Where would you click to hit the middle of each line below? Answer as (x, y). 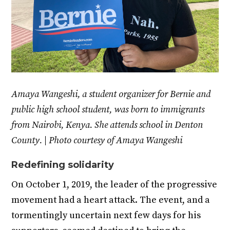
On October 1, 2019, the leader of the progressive (114, 185)
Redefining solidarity (63, 165)
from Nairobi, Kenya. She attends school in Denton (107, 125)
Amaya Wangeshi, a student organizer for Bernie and (111, 94)
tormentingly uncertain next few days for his (106, 216)
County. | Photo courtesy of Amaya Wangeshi (97, 141)
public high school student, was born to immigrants (108, 110)
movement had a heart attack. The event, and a (111, 200)
